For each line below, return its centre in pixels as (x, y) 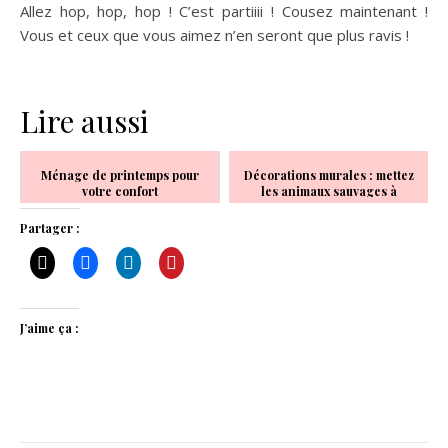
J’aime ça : (49, 328)
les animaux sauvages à (329, 191)
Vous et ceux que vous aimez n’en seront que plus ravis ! (214, 35)
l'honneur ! (329, 207)
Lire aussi (84, 121)
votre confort (120, 191)
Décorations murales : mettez (329, 175)
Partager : (50, 228)
